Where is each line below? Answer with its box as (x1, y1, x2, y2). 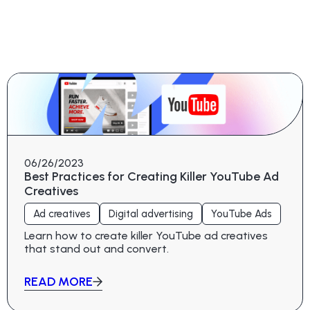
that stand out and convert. (24, 241, 169, 255)
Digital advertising (109, 207, 193, 220)
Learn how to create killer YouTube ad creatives (24, 228, 268, 242)
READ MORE (24, 273, 93, 289)
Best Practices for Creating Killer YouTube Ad (24, 168, 279, 184)
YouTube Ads (211, 207, 272, 220)
